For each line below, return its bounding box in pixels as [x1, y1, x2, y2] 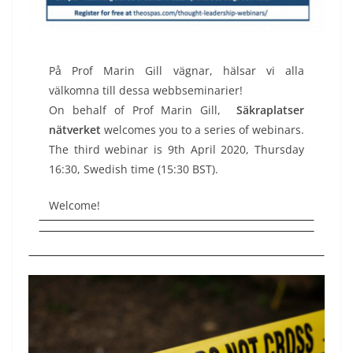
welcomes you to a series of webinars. [104, 122, 304, 137]
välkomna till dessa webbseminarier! [49, 83, 243, 98]
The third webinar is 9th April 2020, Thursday [49, 142, 304, 157]
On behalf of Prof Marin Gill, [49, 102, 236, 117]
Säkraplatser [236, 102, 304, 117]
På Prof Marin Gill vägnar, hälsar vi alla [49, 63, 304, 78]
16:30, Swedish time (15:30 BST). [49, 162, 218, 176]
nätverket [49, 122, 104, 137]
